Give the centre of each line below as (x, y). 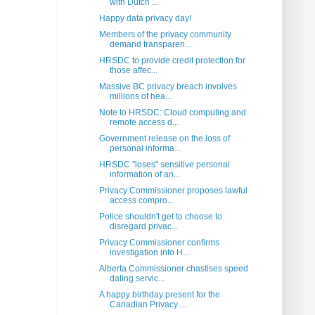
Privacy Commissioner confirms (159, 243)
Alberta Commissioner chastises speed (173, 269)
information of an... (144, 175)
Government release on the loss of (164, 139)
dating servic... (137, 279)
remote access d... (144, 123)
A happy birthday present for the (159, 295)
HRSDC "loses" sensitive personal (164, 165)
